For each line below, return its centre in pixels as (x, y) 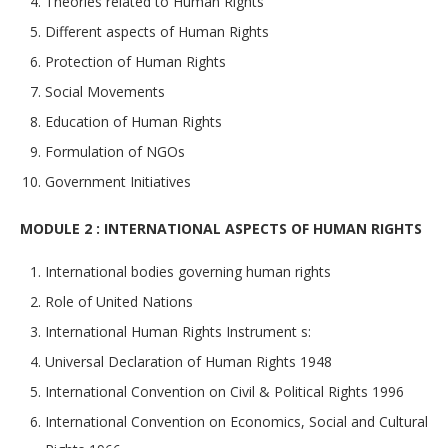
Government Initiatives (118, 182)
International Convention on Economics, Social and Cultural (236, 422)
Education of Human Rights (133, 122)
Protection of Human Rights (135, 62)
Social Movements (105, 92)
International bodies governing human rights (188, 272)
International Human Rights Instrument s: (178, 332)
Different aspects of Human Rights (157, 32)
